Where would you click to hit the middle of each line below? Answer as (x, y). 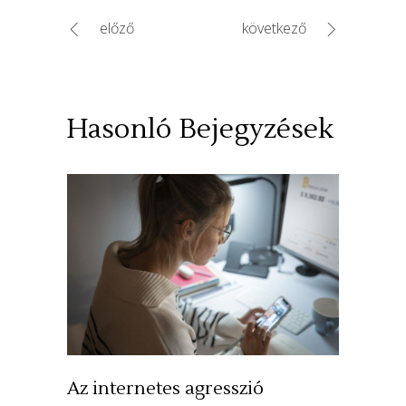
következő (274, 29)
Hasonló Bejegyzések (200, 130)
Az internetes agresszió (165, 389)
